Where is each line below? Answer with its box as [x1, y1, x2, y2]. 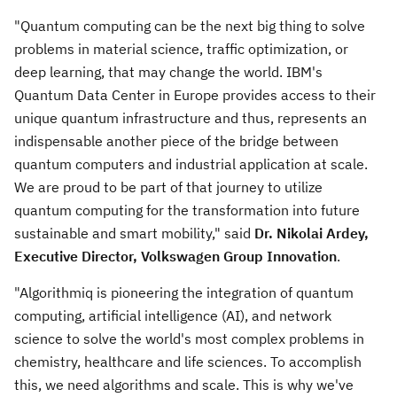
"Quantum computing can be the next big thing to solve [14, 16, 365, 35]
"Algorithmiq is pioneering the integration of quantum [14, 283, 354, 301]
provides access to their [219, 85, 376, 104]
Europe [174, 85, 219, 104]
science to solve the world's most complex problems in [14, 329, 364, 347]
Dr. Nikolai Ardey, [254, 223, 369, 242]
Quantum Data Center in [14, 85, 174, 104]
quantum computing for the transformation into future [14, 200, 360, 219]
